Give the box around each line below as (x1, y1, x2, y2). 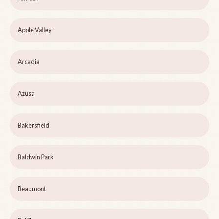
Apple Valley (18, 26, 52, 34)
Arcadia (18, 58, 40, 66)
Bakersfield (18, 121, 49, 130)
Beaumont (18, 185, 46, 193)
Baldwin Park (18, 153, 54, 161)
